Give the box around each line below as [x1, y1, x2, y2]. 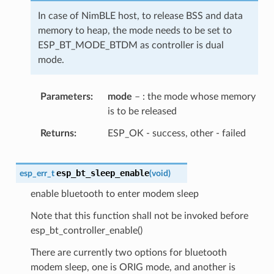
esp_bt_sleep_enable [56, 168, 149, 178]
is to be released [107, 106, 177, 116]
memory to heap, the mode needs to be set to [37, 25, 232, 35]
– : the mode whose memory [131, 91, 256, 102]
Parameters [40, 91, 91, 102]
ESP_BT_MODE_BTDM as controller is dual [37, 40, 224, 50]
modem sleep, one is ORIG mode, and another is [30, 262, 235, 272]
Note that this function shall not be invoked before [30, 210, 248, 221]
